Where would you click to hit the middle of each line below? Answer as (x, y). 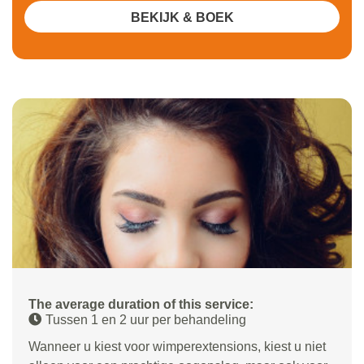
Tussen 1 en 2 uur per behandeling (146, 320)
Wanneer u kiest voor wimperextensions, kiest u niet (177, 347)
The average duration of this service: (141, 304)
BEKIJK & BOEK (182, 17)
